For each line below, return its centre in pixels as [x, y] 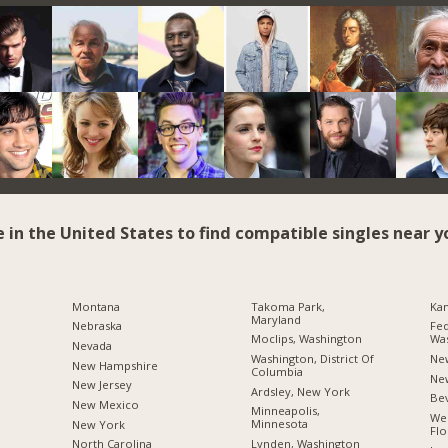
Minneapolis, [285, 411]
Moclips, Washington [306, 339]
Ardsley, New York [300, 391]
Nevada [91, 346]
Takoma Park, [287, 306]
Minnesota [279, 424]
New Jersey [101, 385]
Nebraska [96, 326]
